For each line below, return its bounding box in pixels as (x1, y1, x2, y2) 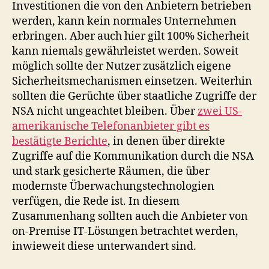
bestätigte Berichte (12, 134, 107, 148)
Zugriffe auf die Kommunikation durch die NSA (12, 149, 254, 163)
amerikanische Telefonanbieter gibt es (12, 119, 210, 133)
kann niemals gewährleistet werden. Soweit (12, 44, 238, 58)
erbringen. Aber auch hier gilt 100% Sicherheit (12, 29, 249, 43)
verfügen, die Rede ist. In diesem (12, 194, 180, 208)
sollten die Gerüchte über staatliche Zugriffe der (12, 89, 256, 103)
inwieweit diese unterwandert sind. (12, 239, 196, 253)
